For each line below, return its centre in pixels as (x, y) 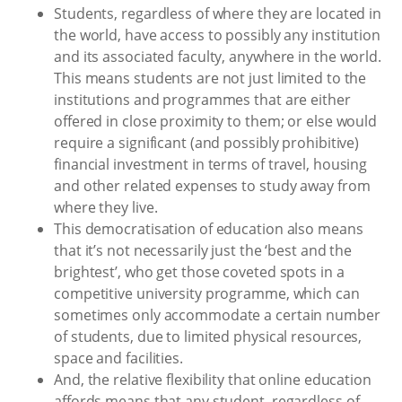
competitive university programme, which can (207, 293)
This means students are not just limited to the (210, 78)
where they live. (106, 207)
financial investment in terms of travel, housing (211, 164)
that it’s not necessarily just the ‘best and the (203, 250)
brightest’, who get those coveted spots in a (199, 271)
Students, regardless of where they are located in (218, 13)
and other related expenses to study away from (212, 185)
